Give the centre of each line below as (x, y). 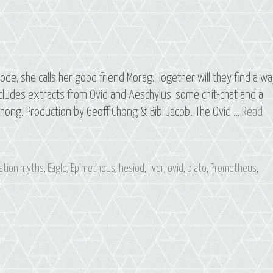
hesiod (132, 169)
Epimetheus (93, 169)
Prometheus (234, 169)
